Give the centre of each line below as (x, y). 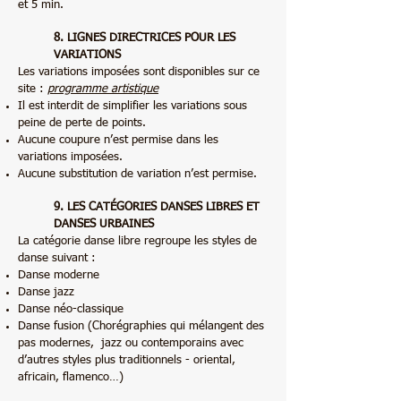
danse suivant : (59, 258)
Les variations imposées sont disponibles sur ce (139, 72)
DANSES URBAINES (104, 224)
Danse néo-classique (71, 309)
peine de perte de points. (82, 123)
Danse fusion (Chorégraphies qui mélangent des (141, 326)
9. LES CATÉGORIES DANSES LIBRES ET (157, 207)
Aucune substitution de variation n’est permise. (137, 174)
